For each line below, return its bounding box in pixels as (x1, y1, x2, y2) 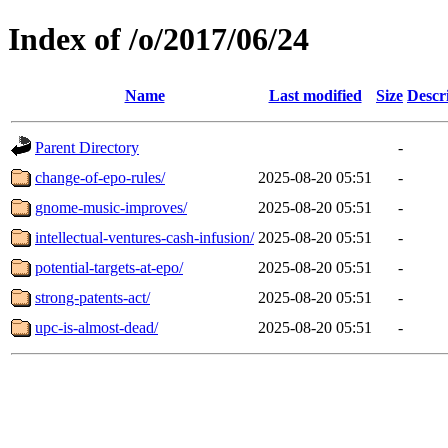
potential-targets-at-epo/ (35, 258, 183, 276)
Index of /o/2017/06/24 (8, 21, 309, 58)
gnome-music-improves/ (35, 198, 187, 216)
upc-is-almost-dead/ (35, 318, 158, 336)
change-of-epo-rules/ (35, 168, 165, 186)
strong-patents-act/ (35, 288, 150, 306)
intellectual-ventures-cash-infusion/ (35, 228, 254, 246)
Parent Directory (35, 138, 139, 156)
